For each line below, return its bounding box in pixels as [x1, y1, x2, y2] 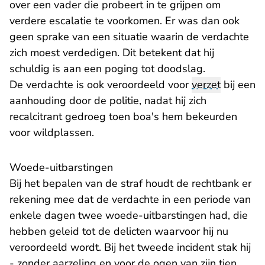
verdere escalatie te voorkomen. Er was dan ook [9, 14, 240, 28]
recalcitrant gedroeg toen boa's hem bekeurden [9, 109, 237, 124]
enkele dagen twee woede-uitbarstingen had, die [9, 208, 248, 223]
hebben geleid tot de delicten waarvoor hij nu [9, 224, 228, 239]
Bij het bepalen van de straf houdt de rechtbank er [9, 176, 251, 191]
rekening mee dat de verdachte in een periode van [9, 192, 251, 207]
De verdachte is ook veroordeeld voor [9, 77, 192, 92]
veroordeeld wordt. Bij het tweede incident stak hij [9, 240, 251, 255]
